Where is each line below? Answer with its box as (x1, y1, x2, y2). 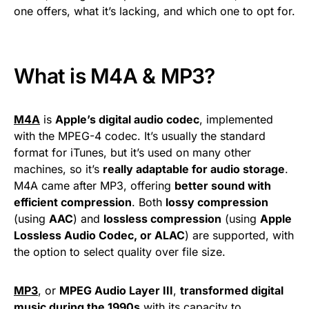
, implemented (199, 112, 273, 127)
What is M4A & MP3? (14, 63, 215, 89)
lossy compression (166, 195, 268, 210)
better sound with (175, 179, 271, 193)
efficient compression (14, 195, 132, 210)
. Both (132, 195, 166, 210)
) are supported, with (185, 228, 294, 243)
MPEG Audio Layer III (59, 283, 173, 298)
